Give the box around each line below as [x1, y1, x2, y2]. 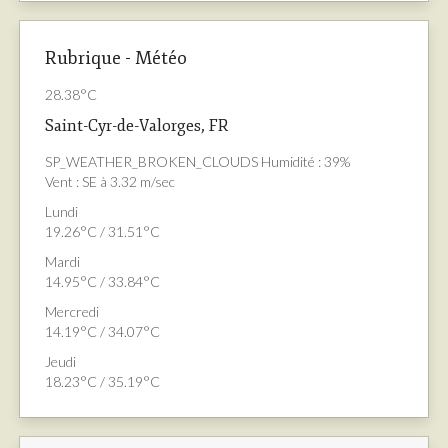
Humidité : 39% [261, 153, 350, 171]
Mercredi [45, 303, 99, 321]
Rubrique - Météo [45, 47, 187, 70]
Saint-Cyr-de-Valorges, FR [45, 116, 229, 137]
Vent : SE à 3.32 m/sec [45, 173, 175, 191]
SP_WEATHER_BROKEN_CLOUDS [45, 153, 261, 171]
